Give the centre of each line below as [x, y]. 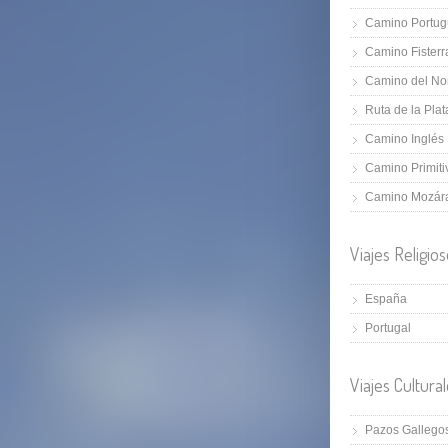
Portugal [388, 327]
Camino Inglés [404, 138]
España [386, 298]
